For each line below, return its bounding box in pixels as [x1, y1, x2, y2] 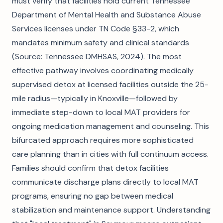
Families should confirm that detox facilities [12, 163, 169, 173]
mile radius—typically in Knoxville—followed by [12, 93, 178, 104]
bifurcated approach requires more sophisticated [12, 135, 194, 145]
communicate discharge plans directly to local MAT [12, 177, 199, 187]
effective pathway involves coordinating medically [12, 65, 194, 76]
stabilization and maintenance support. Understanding [12, 205, 211, 215]
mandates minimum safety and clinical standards [12, 37, 189, 48]
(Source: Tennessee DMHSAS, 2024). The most [12, 51, 182, 62]
